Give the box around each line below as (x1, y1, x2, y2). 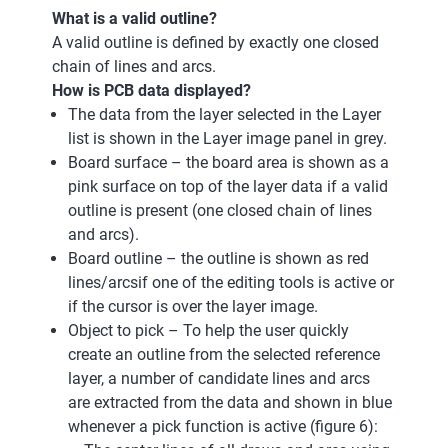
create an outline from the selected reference (68, 344, 380, 364)
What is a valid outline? (52, 8, 217, 28)
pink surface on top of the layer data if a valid (68, 176, 388, 196)
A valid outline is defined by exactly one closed (52, 32, 379, 52)
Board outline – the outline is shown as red (68, 248, 369, 268)
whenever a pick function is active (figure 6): (68, 416, 378, 436)
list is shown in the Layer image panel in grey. (68, 128, 387, 148)
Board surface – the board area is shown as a (68, 152, 389, 172)
